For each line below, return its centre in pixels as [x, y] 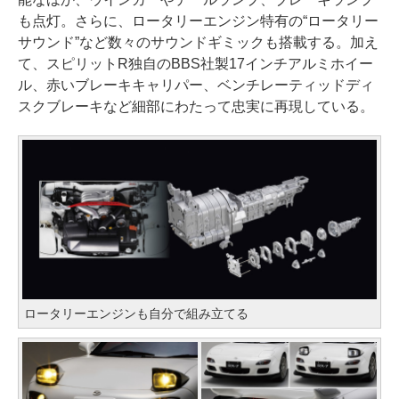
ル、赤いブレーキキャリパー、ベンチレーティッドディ [196, 85]
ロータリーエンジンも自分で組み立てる [136, 313]
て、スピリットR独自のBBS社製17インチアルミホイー [195, 63]
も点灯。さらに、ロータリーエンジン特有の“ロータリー [198, 20]
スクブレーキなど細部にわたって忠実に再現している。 [196, 106]
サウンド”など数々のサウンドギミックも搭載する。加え [198, 42]
